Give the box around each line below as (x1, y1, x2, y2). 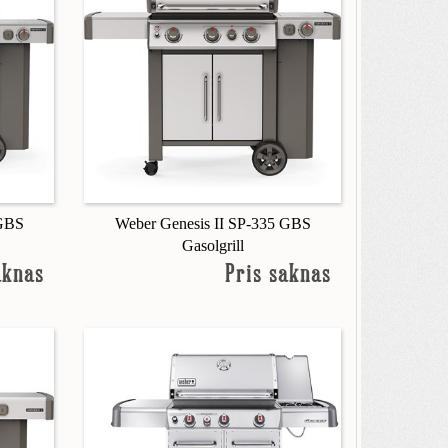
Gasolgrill (181, 237, 244, 255)
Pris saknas (224, 263, 331, 289)
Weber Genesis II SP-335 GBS (114, 215, 311, 233)
